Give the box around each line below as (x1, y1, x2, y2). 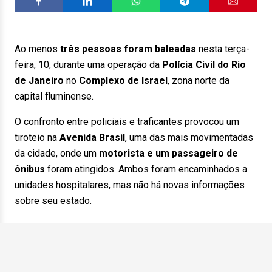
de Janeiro (15, 75, 66, 86)
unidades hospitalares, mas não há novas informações (15, 179, 245, 191)
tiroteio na (15, 132, 59, 143)
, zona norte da (168, 75, 229, 86)
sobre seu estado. (15, 195, 92, 206)
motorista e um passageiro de (99, 148, 238, 159)
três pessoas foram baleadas (60, 43, 199, 55)
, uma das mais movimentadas (125, 132, 253, 143)
